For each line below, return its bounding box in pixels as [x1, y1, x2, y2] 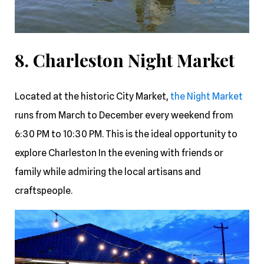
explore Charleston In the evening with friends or [15, 147, 223, 159]
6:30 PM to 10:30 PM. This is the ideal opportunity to [15, 128, 237, 140]
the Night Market [170, 90, 243, 102]
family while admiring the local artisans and [15, 166, 201, 177]
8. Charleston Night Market [15, 48, 239, 72]
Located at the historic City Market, [15, 90, 170, 102]
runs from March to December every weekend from [15, 109, 233, 121]
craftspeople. [15, 184, 72, 196]
